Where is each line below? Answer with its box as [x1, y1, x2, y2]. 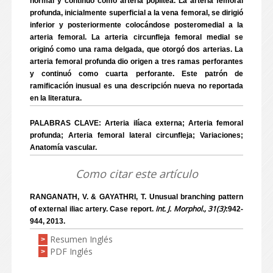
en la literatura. [30, 94, 82, 102]
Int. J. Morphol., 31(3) [155, 204, 225, 214]
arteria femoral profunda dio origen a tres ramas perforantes [30, 57, 243, 66]
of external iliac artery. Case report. [30, 205, 155, 213]
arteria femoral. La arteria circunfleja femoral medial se [30, 33, 243, 41]
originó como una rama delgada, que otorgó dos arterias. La [30, 45, 243, 54]
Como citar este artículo [75, 166, 198, 181]
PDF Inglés [50, 246, 93, 257]
